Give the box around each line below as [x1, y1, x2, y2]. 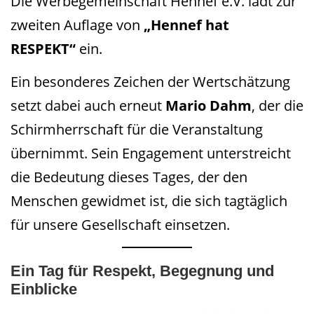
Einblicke [11, 280, 77, 299]
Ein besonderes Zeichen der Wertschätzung [11, 72, 290, 92]
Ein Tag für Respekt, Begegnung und [11, 262, 274, 280]
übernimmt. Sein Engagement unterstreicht [11, 144, 291, 163]
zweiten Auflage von [11, 15, 144, 34]
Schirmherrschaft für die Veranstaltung [11, 120, 263, 139]
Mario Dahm [165, 96, 252, 116]
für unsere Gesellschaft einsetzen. [11, 215, 230, 235]
